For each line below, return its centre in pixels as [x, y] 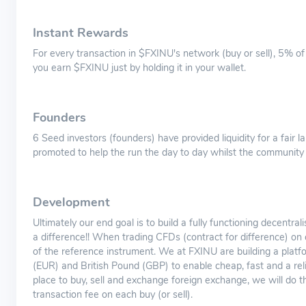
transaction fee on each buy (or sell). [113, 294]
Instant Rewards [81, 33]
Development [71, 202]
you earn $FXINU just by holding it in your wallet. [139, 68]
